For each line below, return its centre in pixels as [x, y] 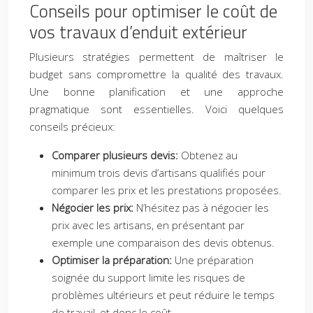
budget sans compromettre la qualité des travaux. [156, 74]
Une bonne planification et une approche [156, 92]
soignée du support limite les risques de [148, 277]
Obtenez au [209, 155]
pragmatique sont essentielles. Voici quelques [156, 109]
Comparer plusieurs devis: [116, 155]
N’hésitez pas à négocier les [203, 208]
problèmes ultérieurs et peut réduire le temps [163, 295]
